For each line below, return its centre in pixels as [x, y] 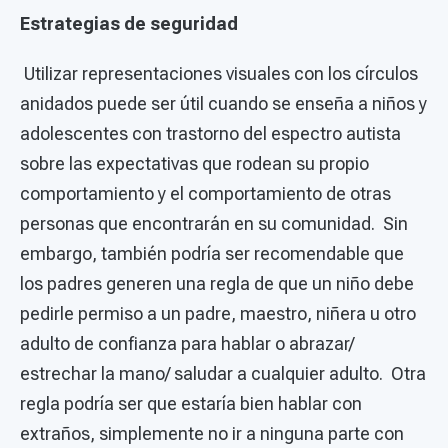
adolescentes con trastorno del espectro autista [210, 133]
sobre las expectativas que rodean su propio [194, 163]
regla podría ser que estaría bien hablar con [191, 403]
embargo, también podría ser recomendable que [212, 253]
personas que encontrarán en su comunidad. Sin [214, 223]
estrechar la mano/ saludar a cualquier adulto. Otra [223, 373]
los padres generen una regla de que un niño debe [217, 283]
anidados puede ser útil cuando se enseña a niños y [223, 103]
